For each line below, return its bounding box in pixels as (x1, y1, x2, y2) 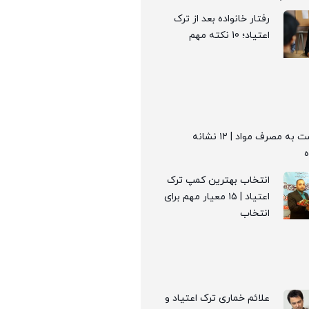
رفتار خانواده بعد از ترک (174, 12, 270, 26)
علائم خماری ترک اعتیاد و (165, 292, 270, 306)
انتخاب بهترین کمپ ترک (167, 174, 270, 188)
